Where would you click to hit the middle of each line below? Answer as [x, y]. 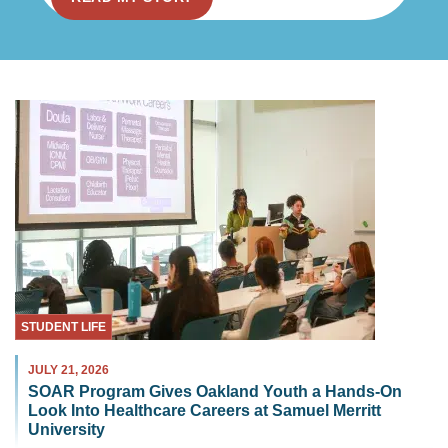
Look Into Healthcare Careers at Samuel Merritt [204, 411]
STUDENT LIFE [63, 327]
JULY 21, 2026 [68, 370]
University [66, 430]
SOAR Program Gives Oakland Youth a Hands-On [215, 392]
